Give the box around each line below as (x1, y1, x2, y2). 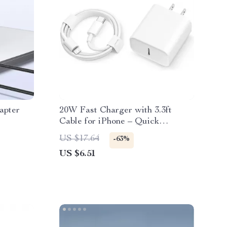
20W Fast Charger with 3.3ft (59, 106, 172, 115)
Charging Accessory (59, 128, 139, 137)
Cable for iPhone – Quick (59, 117, 159, 126)
